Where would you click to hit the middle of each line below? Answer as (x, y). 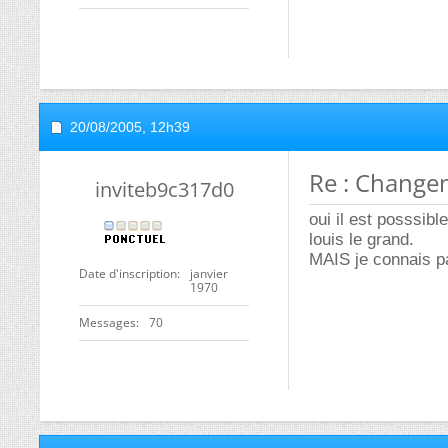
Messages (107, 322)
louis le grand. (361, 239)
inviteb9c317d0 (164, 189)
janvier (209, 273)
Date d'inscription (128, 273)
